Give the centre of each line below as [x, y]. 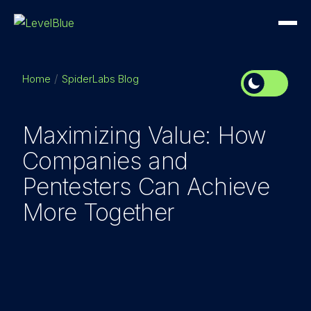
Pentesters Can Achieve [146, 186]
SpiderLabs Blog [100, 79]
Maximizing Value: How [144, 135]
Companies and [105, 161]
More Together [99, 212]
